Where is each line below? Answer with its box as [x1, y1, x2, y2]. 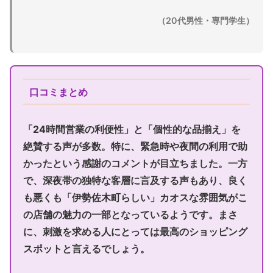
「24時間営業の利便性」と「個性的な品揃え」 [23, 123, 231, 136]
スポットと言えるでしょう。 [23, 243, 150, 255]
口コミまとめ [29, 85, 88, 98]
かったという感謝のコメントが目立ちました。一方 [23, 157, 247, 170]
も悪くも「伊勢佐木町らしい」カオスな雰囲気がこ [23, 191, 247, 204]
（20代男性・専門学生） [157, 15, 254, 26]
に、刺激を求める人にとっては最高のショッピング [23, 225, 247, 238]
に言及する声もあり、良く [130, 174, 247, 187]
